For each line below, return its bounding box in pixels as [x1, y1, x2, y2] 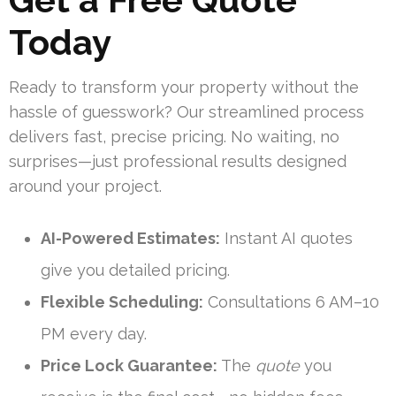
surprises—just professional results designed [9, 152, 346, 171]
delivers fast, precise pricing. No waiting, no [9, 127, 339, 147]
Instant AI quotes [220, 229, 353, 248]
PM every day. [41, 324, 147, 344]
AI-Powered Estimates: [41, 229, 220, 248]
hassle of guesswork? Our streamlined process [9, 103, 364, 122]
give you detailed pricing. [41, 261, 230, 280]
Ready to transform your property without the [9, 78, 359, 97]
